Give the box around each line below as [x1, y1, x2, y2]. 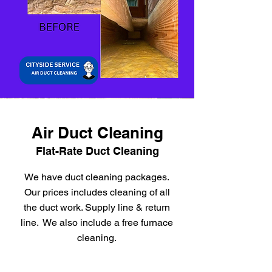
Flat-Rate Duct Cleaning [35, 144, 159, 157]
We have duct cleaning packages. [24, 171, 169, 183]
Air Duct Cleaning [31, 123, 163, 142]
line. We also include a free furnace [21, 217, 173, 228]
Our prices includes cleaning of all [24, 186, 170, 198]
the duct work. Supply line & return [24, 202, 170, 213]
